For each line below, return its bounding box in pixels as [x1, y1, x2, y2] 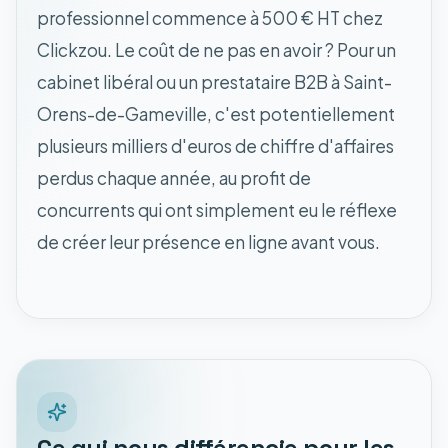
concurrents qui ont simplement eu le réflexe [37, 198, 397, 221]
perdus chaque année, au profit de [37, 166, 311, 189]
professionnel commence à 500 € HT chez [37, 6, 383, 29]
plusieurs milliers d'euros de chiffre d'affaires [37, 134, 394, 157]
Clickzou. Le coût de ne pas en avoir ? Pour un [37, 38, 396, 61]
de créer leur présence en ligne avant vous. [37, 230, 380, 253]
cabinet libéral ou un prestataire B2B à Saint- [37, 70, 392, 93]
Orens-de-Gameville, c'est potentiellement [37, 102, 395, 125]
